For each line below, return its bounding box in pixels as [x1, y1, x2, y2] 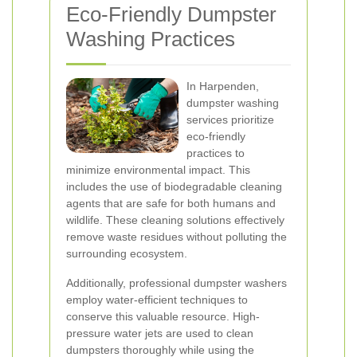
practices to [186, 147, 245, 159]
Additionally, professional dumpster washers [66, 277, 287, 289]
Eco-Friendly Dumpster [66, 2, 277, 26]
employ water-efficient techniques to [66, 293, 248, 306]
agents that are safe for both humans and [66, 197, 276, 210]
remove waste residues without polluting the [66, 230, 287, 243]
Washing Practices [66, 27, 235, 51]
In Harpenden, [186, 80, 259, 92]
